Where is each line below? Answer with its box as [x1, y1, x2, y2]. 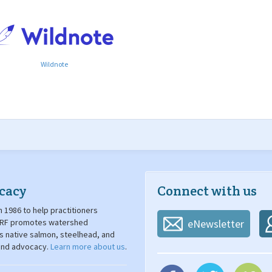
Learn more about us [50, 241, 125, 252]
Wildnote [40, 59, 68, 69]
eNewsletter [188, 217, 244, 231]
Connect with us [157, 182, 257, 199]
